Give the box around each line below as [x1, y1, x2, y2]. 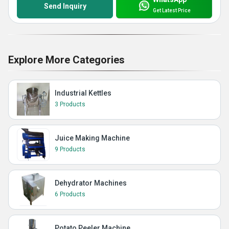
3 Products [55, 101, 85, 108]
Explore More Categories [8, 54, 125, 66]
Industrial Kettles [55, 89, 111, 98]
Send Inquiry [43, 2, 86, 11]
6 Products [55, 191, 85, 198]
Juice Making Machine [55, 134, 130, 143]
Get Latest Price [152, 7, 191, 13]
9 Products [55, 146, 85, 153]
